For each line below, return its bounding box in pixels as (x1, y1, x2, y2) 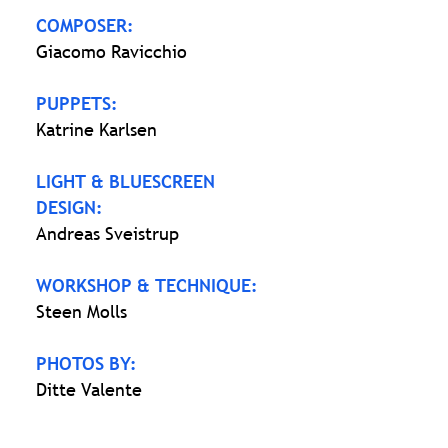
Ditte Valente (36, 378, 142, 401)
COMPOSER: (36, 14, 134, 37)
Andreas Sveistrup (36, 222, 184, 245)
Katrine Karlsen (36, 118, 162, 141)
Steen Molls (36, 300, 127, 323)
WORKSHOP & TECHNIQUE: (36, 274, 258, 297)
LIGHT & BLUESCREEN (36, 170, 215, 193)
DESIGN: (36, 196, 103, 219)
